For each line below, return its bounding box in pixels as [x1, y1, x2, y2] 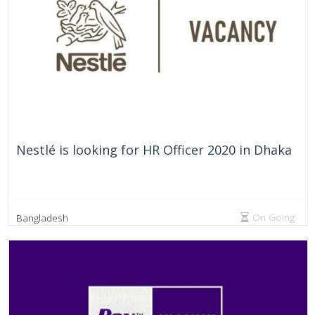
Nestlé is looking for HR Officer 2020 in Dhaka [16, 141, 292, 159]
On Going [250, 210, 300, 224]
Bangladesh [16, 211, 68, 225]
